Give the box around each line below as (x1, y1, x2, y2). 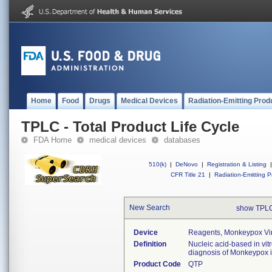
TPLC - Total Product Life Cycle (21, 118, 239, 135)
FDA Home (33, 135, 72, 144)
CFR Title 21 (171, 171, 205, 178)
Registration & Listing (207, 161, 267, 168)
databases (164, 135, 200, 144)
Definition (134, 240, 166, 248)
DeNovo (175, 161, 198, 168)
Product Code (134, 260, 181, 268)
